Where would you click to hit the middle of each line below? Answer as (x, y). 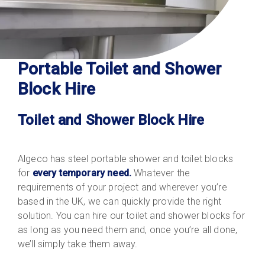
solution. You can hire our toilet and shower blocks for (131, 215)
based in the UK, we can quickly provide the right (119, 201)
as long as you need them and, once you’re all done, (128, 230)
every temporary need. (83, 173)
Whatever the (162, 173)
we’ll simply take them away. (78, 244)
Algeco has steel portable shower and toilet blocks (126, 159)
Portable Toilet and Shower (120, 69)
